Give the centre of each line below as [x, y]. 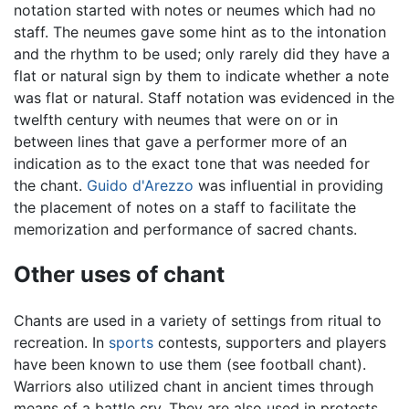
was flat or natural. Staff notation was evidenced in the [204, 98]
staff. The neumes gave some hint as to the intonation [200, 32]
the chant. [50, 186]
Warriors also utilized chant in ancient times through [194, 387]
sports [131, 343]
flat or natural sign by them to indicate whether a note [201, 76]
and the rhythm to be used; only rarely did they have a [202, 54]
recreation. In [61, 343]
